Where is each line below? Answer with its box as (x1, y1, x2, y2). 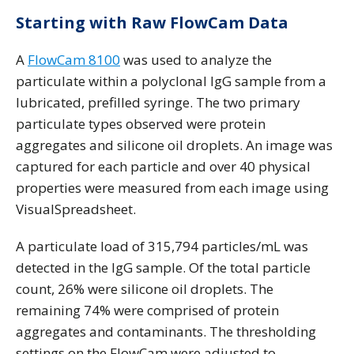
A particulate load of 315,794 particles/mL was (16, 237, 308, 255)
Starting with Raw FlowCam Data (16, 12, 288, 33)
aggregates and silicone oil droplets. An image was (16, 136, 333, 154)
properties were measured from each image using (16, 179, 329, 197)
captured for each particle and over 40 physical (16, 157, 311, 175)
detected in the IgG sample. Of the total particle (16, 258, 311, 277)
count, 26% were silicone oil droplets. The (16, 280, 273, 298)
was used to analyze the (120, 51, 272, 69)
